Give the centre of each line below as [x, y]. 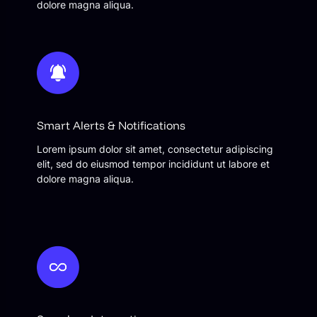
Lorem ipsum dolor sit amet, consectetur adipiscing [155, 149]
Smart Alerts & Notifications [111, 126]
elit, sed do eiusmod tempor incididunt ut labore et [153, 163]
